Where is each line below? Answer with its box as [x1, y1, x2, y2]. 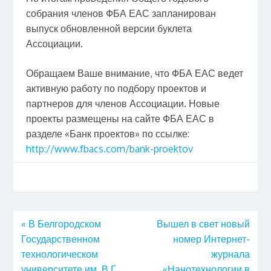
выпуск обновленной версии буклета [25, 22, 192, 34]
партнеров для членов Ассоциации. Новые [25, 97, 220, 109]
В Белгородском [25, 217, 101, 230]
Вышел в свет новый [156, 217, 250, 230]
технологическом [21, 247, 98, 260]
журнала [211, 247, 250, 260]
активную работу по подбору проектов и [25, 82, 206, 94]
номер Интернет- [172, 232, 250, 245]
